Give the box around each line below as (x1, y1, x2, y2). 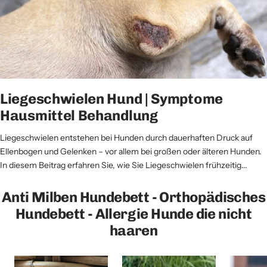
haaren (109, 221, 158, 239)
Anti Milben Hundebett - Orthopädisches (1, 188, 266, 206)
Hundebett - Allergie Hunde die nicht (15, 204, 252, 222)
